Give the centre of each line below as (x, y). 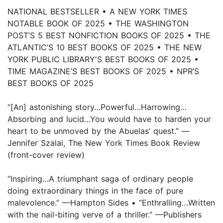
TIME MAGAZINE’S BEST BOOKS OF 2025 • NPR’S (103, 71)
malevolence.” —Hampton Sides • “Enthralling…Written (111, 203)
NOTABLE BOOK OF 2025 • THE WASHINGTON (98, 24)
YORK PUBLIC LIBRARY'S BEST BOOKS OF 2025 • (103, 59)
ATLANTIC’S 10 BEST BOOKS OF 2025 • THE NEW (105, 48)
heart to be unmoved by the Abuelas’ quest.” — (99, 131)
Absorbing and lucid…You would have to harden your (109, 119)
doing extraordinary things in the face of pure (95, 191)
